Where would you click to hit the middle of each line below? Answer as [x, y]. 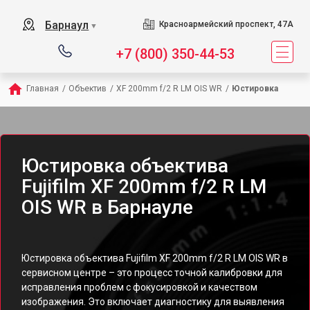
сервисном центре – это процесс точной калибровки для [152, 273]
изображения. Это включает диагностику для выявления [153, 302]
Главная [43, 89]
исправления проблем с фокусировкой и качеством [139, 287]
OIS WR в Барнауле [107, 207]
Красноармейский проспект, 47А [226, 24]
